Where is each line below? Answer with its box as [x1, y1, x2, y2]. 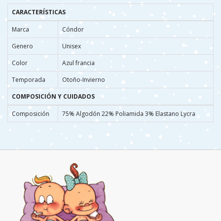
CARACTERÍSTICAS [12, 8, 66, 17]
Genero [12, 42, 33, 51]
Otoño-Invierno [62, 75, 105, 84]
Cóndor [62, 25, 84, 34]
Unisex [62, 42, 81, 51]
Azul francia [62, 59, 95, 68]
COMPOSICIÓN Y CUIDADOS [12, 92, 95, 101]
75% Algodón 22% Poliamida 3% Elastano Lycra [62, 110, 195, 118]
